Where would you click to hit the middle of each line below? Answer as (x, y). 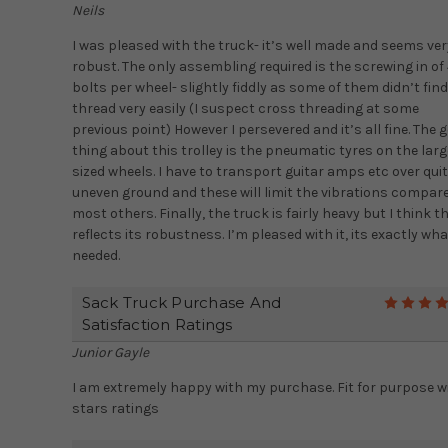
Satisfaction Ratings (157, 325)
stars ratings (115, 409)
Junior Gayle (110, 353)
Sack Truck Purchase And (181, 303)
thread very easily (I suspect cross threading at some (245, 109)
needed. (95, 256)
